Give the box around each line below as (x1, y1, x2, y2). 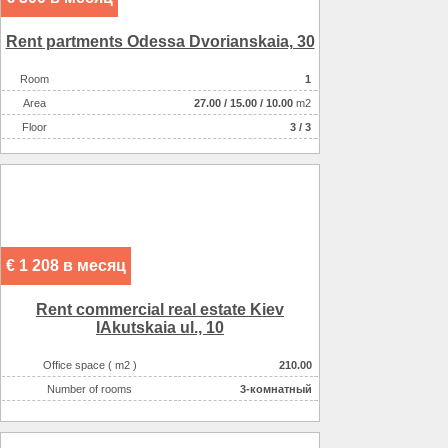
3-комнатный (240, 383, 312, 396)
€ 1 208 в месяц (6, 257, 126, 275)
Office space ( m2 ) (42, 359, 137, 372)
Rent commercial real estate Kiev (36, 301, 284, 319)
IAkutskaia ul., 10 (96, 319, 224, 337)
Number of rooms (47, 383, 132, 396)
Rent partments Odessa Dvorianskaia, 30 (5, 33, 315, 51)
